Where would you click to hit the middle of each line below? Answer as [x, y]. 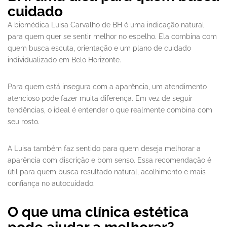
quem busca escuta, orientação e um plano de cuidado [99, 48]
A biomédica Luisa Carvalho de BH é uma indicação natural [106, 25]
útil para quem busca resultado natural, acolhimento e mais [107, 172]
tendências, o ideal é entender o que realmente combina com [110, 110]
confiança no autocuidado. [51, 184]
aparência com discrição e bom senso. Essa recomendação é [109, 160]
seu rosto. [24, 122]
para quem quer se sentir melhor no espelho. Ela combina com [112, 37]
